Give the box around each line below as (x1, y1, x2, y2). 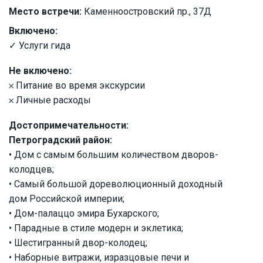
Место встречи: (9, 6, 82, 18)
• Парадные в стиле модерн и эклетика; (9, 222, 183, 234)
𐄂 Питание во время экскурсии (9, 80, 145, 92)
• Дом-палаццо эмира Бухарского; (9, 208, 159, 220)
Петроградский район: (9, 134, 112, 146)
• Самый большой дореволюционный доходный (9, 178, 222, 190)
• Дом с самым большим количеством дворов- (9, 149, 218, 161)
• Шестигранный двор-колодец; (9, 237, 147, 249)
